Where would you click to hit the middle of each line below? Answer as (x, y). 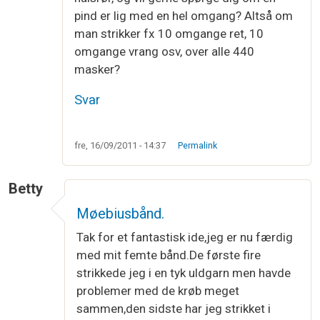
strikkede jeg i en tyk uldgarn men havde (184, 273)
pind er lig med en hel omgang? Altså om (184, 16)
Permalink (197, 146)
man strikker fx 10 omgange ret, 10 (169, 34)
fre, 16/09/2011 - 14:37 (120, 146)
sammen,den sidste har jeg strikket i (174, 309)
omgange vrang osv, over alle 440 (164, 52)
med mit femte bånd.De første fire (169, 255)
